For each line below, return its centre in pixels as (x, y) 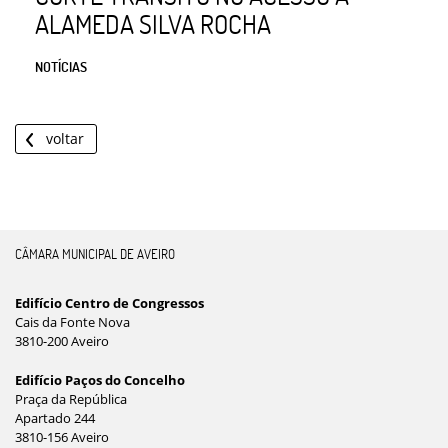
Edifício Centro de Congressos (109, 302)
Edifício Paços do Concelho (100, 379)
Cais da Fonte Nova (72, 321)
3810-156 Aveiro (62, 436)
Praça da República (71, 398)
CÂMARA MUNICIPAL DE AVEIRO (95, 253)
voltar (65, 138)
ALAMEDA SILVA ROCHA (153, 23)
